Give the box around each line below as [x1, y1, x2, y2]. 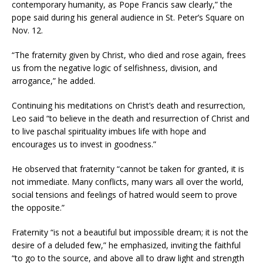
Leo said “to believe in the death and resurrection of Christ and [12, 112, 249, 124]
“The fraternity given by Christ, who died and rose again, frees [12, 49, 246, 60]
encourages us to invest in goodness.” [12, 138, 156, 150]
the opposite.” [12, 201, 65, 213]
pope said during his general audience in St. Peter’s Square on [12, 11, 244, 23]
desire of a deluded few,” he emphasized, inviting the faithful [12, 239, 241, 251]
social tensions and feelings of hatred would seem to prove [12, 188, 237, 200]
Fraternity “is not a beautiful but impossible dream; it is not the [12, 226, 248, 238]
